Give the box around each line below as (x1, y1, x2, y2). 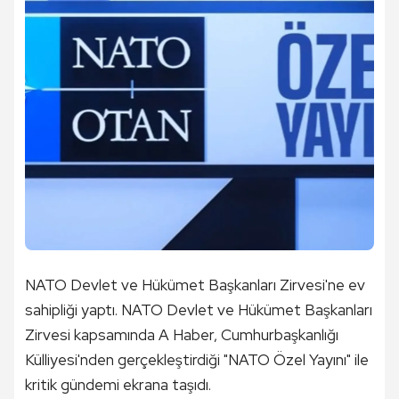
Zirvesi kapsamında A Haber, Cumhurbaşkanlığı (25, 325, 338, 345)
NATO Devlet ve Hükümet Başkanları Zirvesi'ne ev (25, 275, 365, 295)
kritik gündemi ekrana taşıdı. (25, 375, 211, 395)
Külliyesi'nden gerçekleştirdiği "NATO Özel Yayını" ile (25, 350, 369, 370)
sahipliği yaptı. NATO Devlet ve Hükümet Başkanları (25, 300, 372, 320)
